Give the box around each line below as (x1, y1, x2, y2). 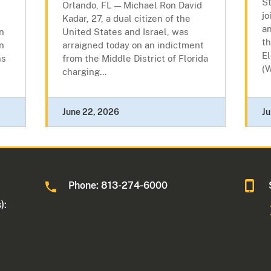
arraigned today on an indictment (62, 40, 204, 51)
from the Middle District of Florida (62, 53, 208, 64)
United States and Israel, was (62, 27, 189, 38)
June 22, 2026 (62, 107, 119, 117)
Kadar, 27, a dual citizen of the (62, 13, 191, 24)
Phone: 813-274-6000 (68, 180, 168, 192)
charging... (62, 67, 106, 77)
